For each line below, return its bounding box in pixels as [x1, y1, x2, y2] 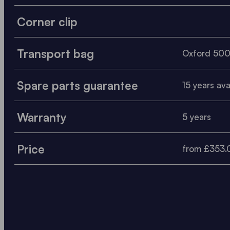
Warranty [17, 109, 67, 124]
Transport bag [17, 46, 94, 61]
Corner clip [17, 14, 78, 29]
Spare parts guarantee [17, 78, 138, 92]
